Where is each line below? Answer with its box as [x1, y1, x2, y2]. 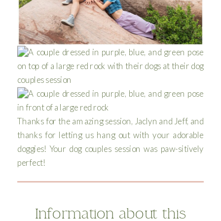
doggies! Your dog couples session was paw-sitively [17, 144, 204, 154]
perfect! [17, 157, 45, 168]
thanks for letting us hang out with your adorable [17, 130, 204, 141]
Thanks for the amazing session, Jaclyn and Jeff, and [17, 116, 204, 127]
